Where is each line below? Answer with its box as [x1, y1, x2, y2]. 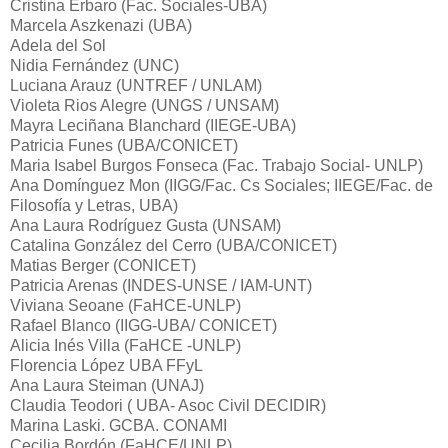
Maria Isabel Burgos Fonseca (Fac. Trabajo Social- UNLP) [10, 156, 423, 174]
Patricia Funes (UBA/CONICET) [10, 136, 238, 154]
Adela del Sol [10, 36, 106, 54]
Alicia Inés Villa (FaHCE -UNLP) [10, 336, 241, 354]
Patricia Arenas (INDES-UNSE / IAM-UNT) [10, 276, 312, 294]
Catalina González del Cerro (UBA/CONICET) [10, 236, 337, 254]
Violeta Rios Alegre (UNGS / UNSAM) [10, 96, 279, 114]
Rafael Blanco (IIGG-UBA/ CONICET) [10, 316, 277, 334]
